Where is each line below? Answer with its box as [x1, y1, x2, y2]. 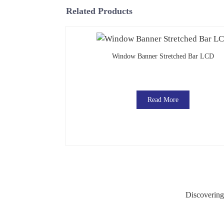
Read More [147, 95, 179, 103]
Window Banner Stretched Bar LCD [112, 52, 214, 60]
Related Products [66, 6, 132, 16]
